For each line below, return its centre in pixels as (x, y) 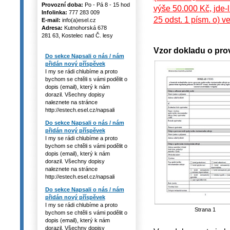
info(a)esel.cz (78, 20)
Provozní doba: (62, 5)
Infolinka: (54, 12)
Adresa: (52, 28)
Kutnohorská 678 (84, 28)
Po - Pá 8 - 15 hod (106, 5)
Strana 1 (205, 210)
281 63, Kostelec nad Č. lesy (77, 35)
